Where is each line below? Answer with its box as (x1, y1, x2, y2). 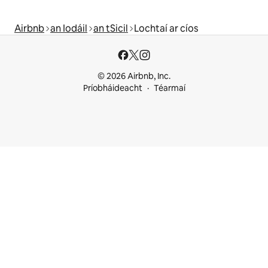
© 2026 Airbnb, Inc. (98, 71, 170, 81)
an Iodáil (50, 22, 87, 35)
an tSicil (93, 22, 128, 35)
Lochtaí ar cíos (134, 22, 198, 35)
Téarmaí (153, 83, 185, 93)
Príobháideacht (83, 83, 142, 93)
